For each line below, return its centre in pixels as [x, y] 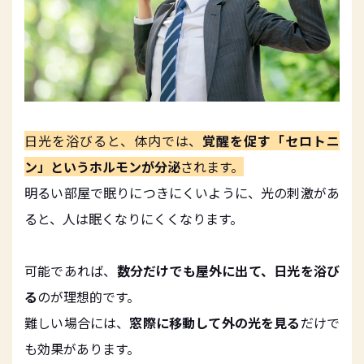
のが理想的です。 [89, 296]
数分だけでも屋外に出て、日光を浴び [228, 270]
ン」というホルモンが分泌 [102, 166]
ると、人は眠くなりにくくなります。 [134, 218]
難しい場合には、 [77, 322]
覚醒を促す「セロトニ [271, 140]
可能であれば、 [71, 270]
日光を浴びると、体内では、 [114, 140]
